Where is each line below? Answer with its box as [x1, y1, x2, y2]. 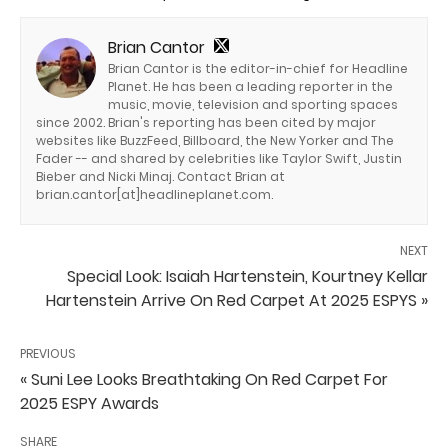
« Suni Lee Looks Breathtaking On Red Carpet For [20, 367, 388, 391]
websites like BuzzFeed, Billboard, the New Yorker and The [36, 131, 394, 149]
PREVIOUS [20, 344, 76, 362]
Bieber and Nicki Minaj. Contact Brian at [36, 167, 285, 185]
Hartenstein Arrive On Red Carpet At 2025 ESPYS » [46, 288, 428, 312]
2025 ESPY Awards [20, 391, 159, 415]
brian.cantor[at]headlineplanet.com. [36, 185, 273, 203]
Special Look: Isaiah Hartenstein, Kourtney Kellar [67, 264, 428, 288]
